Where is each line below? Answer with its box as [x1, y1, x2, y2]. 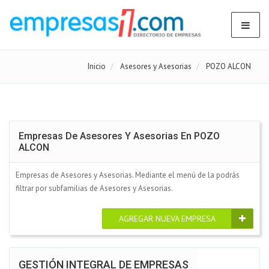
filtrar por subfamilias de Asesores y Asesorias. [16, 183, 173, 193]
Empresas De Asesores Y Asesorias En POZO [19, 130, 220, 142]
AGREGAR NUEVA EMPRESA [119, 213, 216, 224]
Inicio [88, 61, 106, 71]
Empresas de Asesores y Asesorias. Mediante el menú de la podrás [16, 170, 240, 180]
